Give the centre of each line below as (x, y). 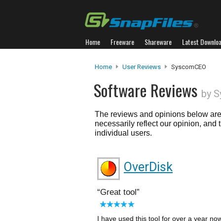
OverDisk (148, 167)
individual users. (123, 133)
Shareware (158, 42)
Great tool (118, 192)
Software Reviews (147, 90)
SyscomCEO (188, 67)
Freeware (122, 42)
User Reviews (142, 67)
